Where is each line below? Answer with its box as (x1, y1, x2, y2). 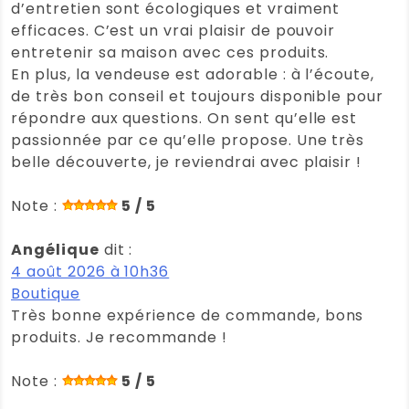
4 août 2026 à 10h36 (11, 260, 170, 282)
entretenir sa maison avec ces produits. (11, 41, 330, 63)
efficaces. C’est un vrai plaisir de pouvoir (11, 19, 336, 41)
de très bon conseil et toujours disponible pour (11, 85, 384, 107)
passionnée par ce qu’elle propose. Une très (11, 129, 365, 151)
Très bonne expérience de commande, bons (11, 304, 364, 326)
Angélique (11, 238, 100, 260)
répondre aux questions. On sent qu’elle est (11, 107, 358, 129)
